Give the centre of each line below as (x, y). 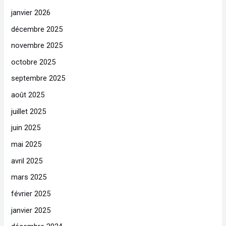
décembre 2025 (37, 29)
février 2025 (31, 193)
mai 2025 (26, 145)
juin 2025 (26, 128)
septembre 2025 (38, 78)
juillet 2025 (29, 111)
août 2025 (28, 95)
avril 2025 (27, 161)
